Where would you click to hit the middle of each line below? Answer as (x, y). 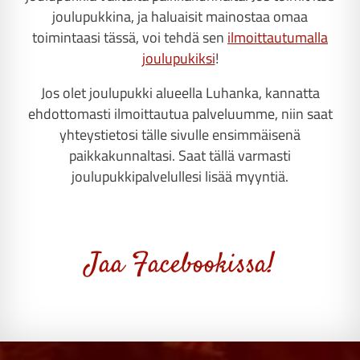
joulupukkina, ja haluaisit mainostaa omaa (180, 16)
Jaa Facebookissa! (180, 265)
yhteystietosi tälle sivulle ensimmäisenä (180, 135)
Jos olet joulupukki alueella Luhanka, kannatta (180, 93)
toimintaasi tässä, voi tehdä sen (130, 37)
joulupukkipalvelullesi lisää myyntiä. (180, 177)
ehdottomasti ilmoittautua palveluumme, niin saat (180, 114)
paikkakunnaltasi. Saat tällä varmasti (180, 156)
